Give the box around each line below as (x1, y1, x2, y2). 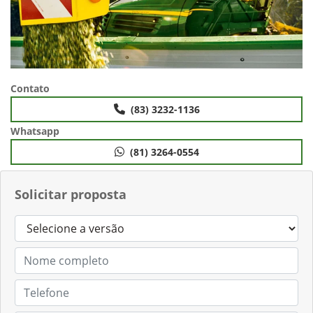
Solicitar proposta (15, 186, 126, 203)
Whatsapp (10, 124, 59, 138)
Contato (10, 82, 50, 96)
